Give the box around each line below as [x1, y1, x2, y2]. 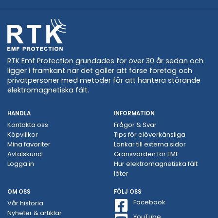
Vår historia [7, 199, 43, 208]
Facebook [133, 198, 165, 207]
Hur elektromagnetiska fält [114, 159, 198, 168]
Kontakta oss [7, 120, 48, 129]
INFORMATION [114, 109, 155, 117]
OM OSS [7, 188, 30, 196]
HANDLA [7, 109, 31, 117]
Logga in [7, 159, 34, 168]
